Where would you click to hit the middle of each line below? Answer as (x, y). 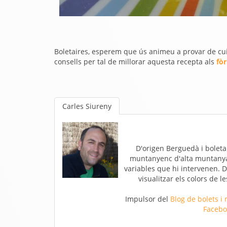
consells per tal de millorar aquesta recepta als (135, 62)
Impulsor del (148, 199)
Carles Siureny (87, 106)
